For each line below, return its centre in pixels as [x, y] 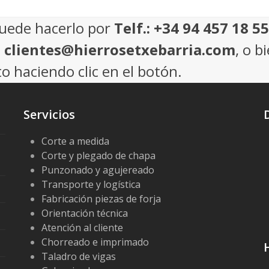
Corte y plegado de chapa [98, 156]
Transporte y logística [91, 184]
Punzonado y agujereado [98, 170]
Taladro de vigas [79, 256]
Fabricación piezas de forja [101, 199]
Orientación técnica [85, 213]
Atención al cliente [82, 228]
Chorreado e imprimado [95, 242]
